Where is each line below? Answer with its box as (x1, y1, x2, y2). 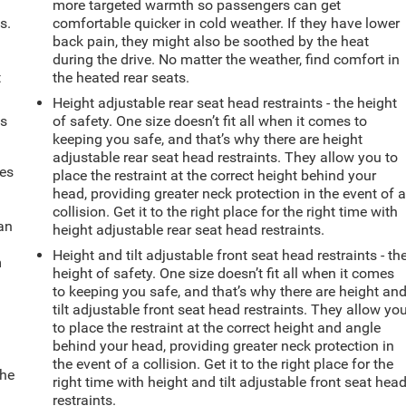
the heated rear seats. (53, 68, 190, 86)
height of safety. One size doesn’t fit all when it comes (53, 264, 395, 282)
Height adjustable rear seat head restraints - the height (53, 93, 398, 111)
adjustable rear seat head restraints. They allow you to (53, 148, 399, 166)
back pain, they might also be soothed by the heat (53, 32, 370, 50)
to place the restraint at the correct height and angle (53, 318, 382, 336)
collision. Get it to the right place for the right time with (53, 202, 399, 220)
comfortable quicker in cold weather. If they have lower (53, 14, 401, 32)
